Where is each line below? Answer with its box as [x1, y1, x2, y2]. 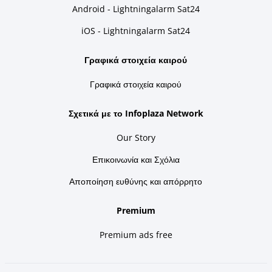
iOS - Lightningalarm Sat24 [81, 24, 191, 36]
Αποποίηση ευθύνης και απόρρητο [69, 175, 203, 187]
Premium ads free [99, 228, 172, 240]
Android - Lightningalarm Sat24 [72, 2, 200, 15]
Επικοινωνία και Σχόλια [92, 153, 180, 165]
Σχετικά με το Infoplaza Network [68, 107, 203, 119]
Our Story [116, 131, 155, 143]
